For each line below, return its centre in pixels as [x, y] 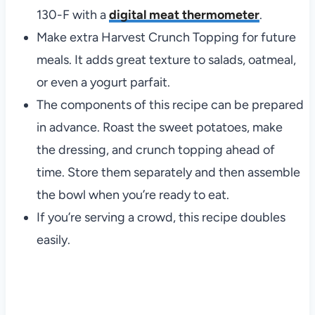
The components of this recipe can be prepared [170, 105]
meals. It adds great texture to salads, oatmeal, [166, 60]
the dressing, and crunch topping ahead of [155, 150]
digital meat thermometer [184, 15]
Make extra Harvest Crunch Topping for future [166, 38]
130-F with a [72, 15]
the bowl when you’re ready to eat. [133, 195]
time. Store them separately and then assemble [168, 173]
